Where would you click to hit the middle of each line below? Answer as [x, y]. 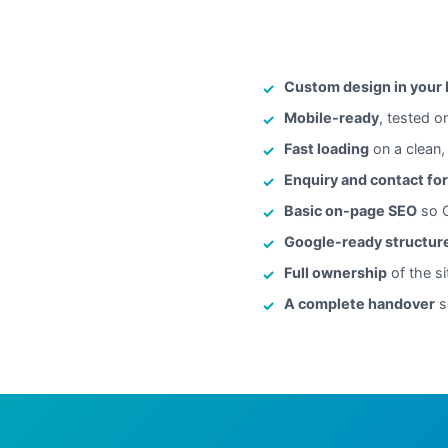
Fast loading [326, 148]
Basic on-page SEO [350, 210]
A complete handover [359, 303]
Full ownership [335, 272]
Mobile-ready [331, 117]
